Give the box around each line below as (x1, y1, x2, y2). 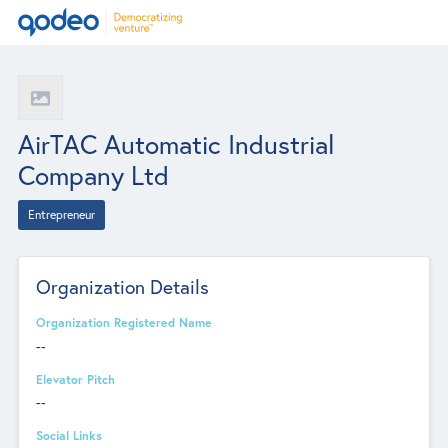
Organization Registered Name (36, 314, 213, 331)
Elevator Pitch (36, 370, 116, 387)
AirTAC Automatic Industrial (17, 126, 335, 161)
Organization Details (36, 274, 210, 300)
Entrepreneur (27, 206, 95, 222)
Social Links (36, 427, 103, 443)
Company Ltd (17, 157, 169, 192)
